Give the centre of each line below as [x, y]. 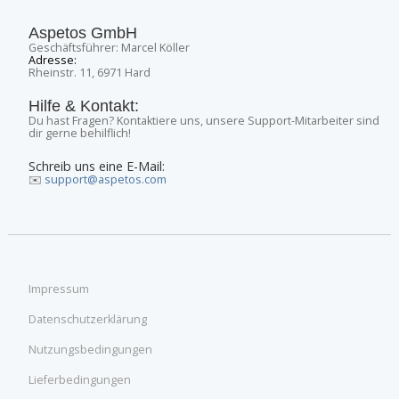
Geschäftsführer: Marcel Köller [109, 47]
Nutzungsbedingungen [90, 350]
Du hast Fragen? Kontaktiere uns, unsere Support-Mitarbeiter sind [204, 120]
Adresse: [52, 60]
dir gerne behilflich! [79, 133]
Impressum [58, 289]
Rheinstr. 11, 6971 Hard [89, 72]
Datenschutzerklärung [87, 320]
